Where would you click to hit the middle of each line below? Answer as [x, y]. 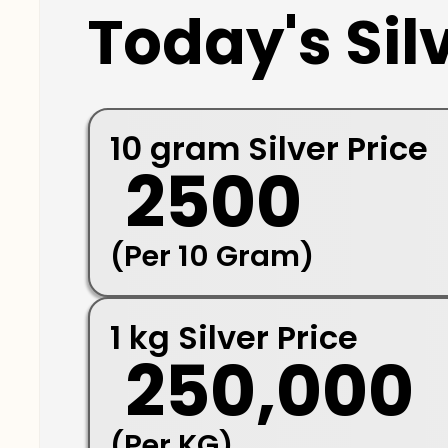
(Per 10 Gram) [212, 255]
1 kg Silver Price [234, 337]
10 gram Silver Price [269, 148]
